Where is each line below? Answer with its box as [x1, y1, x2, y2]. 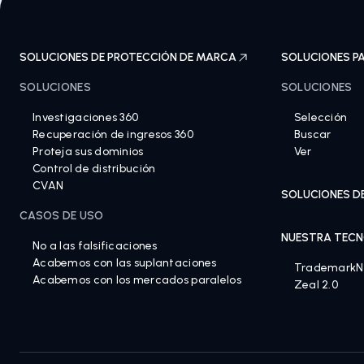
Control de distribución [32, 162, 156, 175]
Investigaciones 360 [32, 110, 139, 124]
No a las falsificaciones [32, 239, 158, 253]
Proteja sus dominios [32, 145, 144, 158]
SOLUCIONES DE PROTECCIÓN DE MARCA [19, 50, 236, 64]
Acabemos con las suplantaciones [32, 256, 217, 270]
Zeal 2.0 [293, 278, 339, 292]
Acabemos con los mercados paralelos [32, 273, 241, 287]
